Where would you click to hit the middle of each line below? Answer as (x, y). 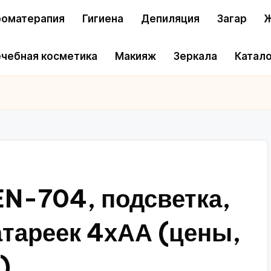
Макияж (135, 57)
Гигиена (103, 18)
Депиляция (170, 18)
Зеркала (195, 57)
